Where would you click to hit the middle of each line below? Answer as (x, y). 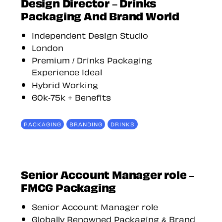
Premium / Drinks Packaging (92, 60)
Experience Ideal (67, 72)
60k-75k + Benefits (72, 97)
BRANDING (86, 124)
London (48, 47)
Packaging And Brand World (100, 15)
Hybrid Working (65, 84)
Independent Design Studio (90, 34)
